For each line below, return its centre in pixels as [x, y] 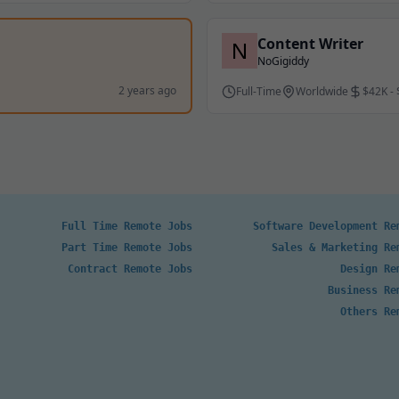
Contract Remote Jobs [130, 269]
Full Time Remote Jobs [127, 226]
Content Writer [310, 44]
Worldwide [322, 91]
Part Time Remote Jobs [127, 248]
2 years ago [147, 90]
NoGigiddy [283, 61]
